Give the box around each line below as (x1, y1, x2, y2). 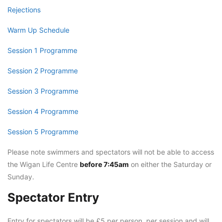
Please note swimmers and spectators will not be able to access (7, 148, 214, 156)
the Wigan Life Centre (7, 160, 80, 168)
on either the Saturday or (129, 160, 212, 168)
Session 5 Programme (7, 127, 78, 136)
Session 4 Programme (7, 107, 78, 115)
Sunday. (7, 172, 34, 181)
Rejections (7, 5, 41, 14)
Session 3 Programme (7, 87, 78, 95)
